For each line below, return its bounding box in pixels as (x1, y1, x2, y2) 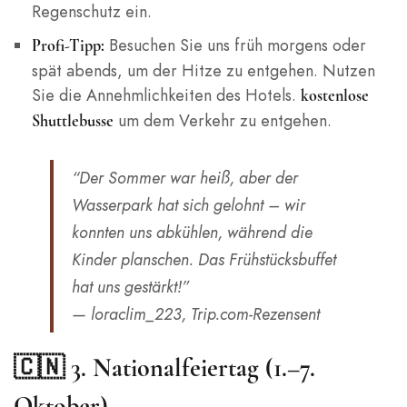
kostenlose (300, 85, 369, 106)
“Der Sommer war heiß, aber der (72, 166, 298, 190)
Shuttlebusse (31, 111, 114, 132)
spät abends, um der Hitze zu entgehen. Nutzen (31, 59, 375, 83)
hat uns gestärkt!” (72, 275, 189, 299)
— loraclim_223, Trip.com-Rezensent (72, 303, 320, 326)
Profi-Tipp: (31, 35, 104, 56)
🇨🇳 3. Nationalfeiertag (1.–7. (14, 352, 315, 384)
